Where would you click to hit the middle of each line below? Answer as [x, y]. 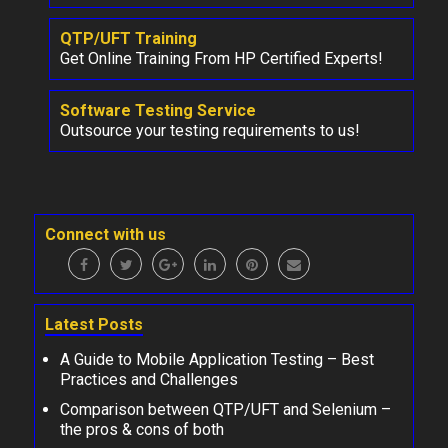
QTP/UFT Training [128, 38]
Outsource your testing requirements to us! [210, 130]
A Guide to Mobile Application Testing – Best [217, 359]
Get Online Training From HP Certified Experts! [221, 58]
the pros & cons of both [142, 429]
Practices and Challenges [149, 379]
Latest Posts [94, 324]
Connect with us [105, 234]
